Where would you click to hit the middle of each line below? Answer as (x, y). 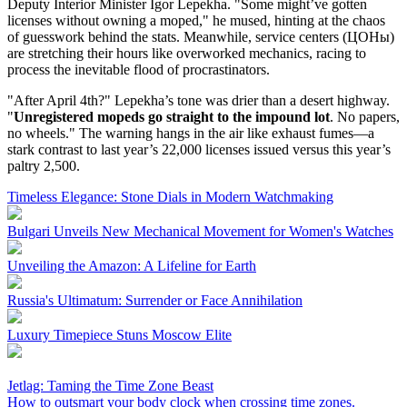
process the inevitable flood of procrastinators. (139, 69)
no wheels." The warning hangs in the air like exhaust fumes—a (191, 133)
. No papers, (365, 116)
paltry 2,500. (44, 165)
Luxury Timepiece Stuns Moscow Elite (119, 334)
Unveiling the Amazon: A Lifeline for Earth (132, 265)
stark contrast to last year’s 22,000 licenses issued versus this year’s (199, 149)
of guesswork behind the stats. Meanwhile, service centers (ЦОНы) (201, 36)
